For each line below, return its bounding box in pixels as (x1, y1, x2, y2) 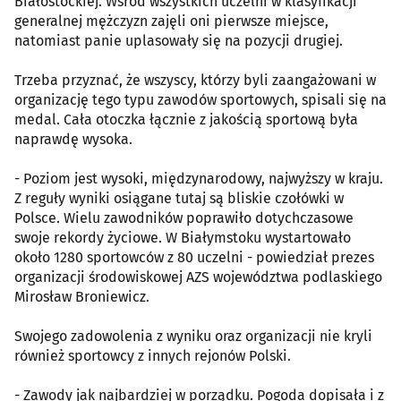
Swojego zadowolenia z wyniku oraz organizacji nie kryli (14, 327, 372, 345)
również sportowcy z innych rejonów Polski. (14, 346, 291, 364)
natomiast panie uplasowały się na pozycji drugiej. (14, 31, 343, 49)
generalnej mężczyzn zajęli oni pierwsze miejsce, (14, 12, 328, 30)
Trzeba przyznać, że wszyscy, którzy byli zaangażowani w (14, 71, 376, 89)
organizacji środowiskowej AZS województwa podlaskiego (14, 268, 382, 286)
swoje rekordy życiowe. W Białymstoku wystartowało (14, 228, 351, 246)
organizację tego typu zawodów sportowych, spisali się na (14, 90, 387, 108)
